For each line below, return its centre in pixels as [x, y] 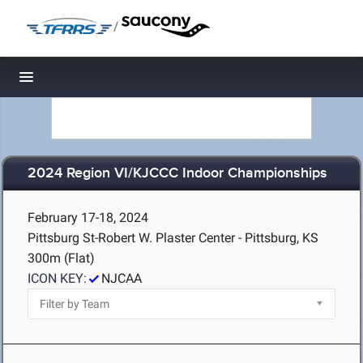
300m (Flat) [61, 258]
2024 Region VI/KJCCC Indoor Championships [177, 174]
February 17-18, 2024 [88, 218]
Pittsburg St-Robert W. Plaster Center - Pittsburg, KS [173, 238]
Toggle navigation [81, 81]
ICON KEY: [57, 278]
